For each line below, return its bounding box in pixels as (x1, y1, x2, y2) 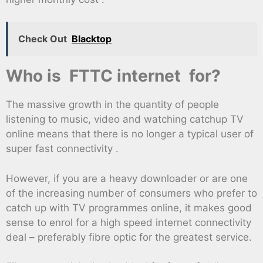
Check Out (18, 33, 67, 45)
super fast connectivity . (6, 143, 119, 155)
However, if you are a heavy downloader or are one (6, 172, 248, 184)
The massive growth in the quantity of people (6, 99, 219, 111)
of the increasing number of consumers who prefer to (6, 187, 257, 199)
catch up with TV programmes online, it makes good (6, 201, 252, 214)
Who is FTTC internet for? (6, 66, 221, 86)
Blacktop (72, 33, 112, 45)
